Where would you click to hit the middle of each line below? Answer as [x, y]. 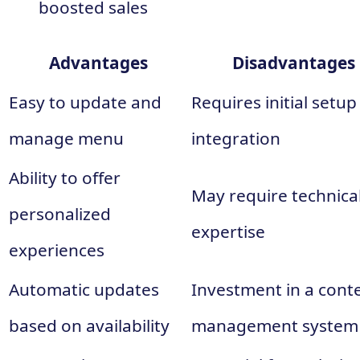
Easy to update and [85, 102]
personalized [60, 213]
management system [275, 325]
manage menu [66, 138]
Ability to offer [65, 177]
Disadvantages [294, 62]
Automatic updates [84, 289]
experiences [57, 250]
